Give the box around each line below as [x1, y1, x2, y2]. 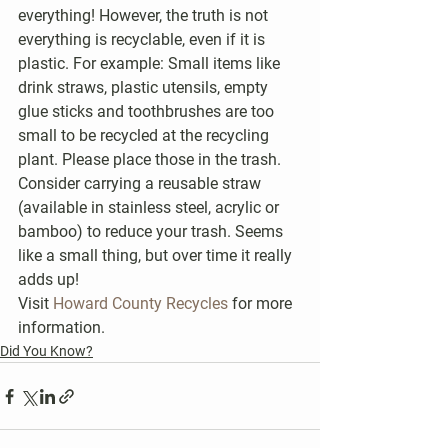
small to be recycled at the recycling [18, 126, 273, 145]
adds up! [18, 270, 79, 289]
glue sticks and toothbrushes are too [18, 102, 278, 121]
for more [228, 294, 296, 313]
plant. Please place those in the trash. [18, 150, 285, 169]
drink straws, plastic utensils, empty [18, 78, 272, 97]
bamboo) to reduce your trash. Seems [18, 222, 287, 241]
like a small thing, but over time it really [18, 246, 296, 265]
